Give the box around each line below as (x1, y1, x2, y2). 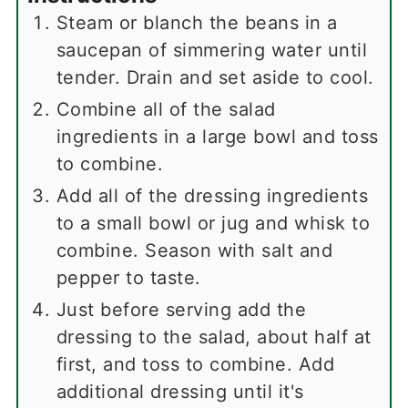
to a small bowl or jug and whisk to (56, 211, 371, 234)
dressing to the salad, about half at (56, 325, 372, 348)
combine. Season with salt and (56, 239, 333, 261)
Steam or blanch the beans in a (56, 11, 338, 34)
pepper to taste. (56, 266, 201, 289)
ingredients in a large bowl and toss (56, 125, 379, 148)
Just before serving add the (56, 298, 307, 321)
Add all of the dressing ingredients (56, 184, 369, 207)
